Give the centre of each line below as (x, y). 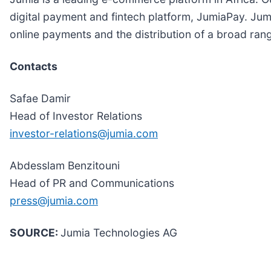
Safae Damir (40, 98)
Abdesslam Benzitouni (65, 165)
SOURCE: (35, 232)
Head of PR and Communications (92, 183)
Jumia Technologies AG (119, 232)
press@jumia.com (54, 200)
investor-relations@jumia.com (84, 133)
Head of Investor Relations (76, 116)
